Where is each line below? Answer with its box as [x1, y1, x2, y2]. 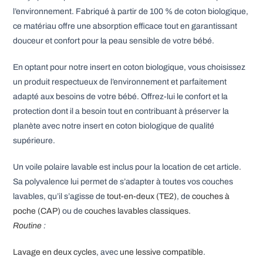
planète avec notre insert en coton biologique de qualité [13, 122, 215, 131]
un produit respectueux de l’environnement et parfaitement [13, 77, 227, 87]
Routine [13, 221, 42, 231]
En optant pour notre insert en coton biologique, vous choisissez [13, 63, 246, 72]
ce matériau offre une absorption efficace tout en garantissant [13, 22, 238, 31]
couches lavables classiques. [85, 207, 191, 216]
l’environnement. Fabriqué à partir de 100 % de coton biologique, [13, 7, 249, 16]
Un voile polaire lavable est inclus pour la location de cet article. [13, 163, 242, 172]
